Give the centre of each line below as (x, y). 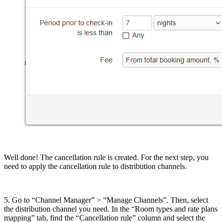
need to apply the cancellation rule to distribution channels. (95, 166)
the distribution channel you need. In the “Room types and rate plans (111, 209)
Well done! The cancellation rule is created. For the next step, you (106, 158)
